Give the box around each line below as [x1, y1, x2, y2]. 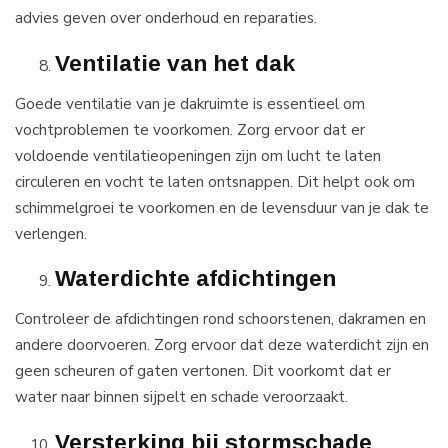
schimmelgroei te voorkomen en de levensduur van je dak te [15, 196, 429, 218]
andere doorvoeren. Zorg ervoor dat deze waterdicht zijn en [15, 334, 429, 356]
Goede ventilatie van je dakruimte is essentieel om [15, 92, 365, 114]
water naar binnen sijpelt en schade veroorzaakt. [15, 386, 348, 408]
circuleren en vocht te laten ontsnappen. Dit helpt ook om [15, 170, 415, 192]
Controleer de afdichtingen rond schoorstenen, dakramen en [15, 308, 426, 330]
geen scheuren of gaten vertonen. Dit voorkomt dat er [15, 360, 391, 382]
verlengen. [15, 222, 87, 244]
